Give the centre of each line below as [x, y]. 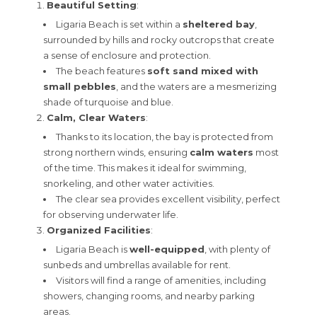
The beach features [102, 70]
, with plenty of [237, 249]
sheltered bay [219, 24]
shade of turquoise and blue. [108, 102]
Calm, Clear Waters [96, 117]
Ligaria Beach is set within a [119, 24]
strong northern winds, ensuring [116, 152]
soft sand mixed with [203, 70]
